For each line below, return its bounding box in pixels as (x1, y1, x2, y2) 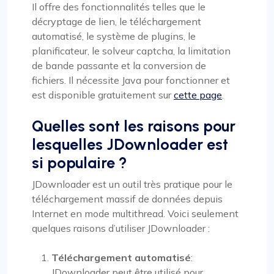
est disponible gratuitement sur (32, 88, 174, 101)
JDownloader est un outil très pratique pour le (32, 177, 232, 190)
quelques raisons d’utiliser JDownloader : (32, 221, 210, 234)
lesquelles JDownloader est (32, 135, 228, 154)
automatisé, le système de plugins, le (32, 29, 196, 42)
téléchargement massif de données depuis (32, 192, 223, 205)
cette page (174, 88, 222, 101)
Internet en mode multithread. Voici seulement (32, 207, 239, 220)
